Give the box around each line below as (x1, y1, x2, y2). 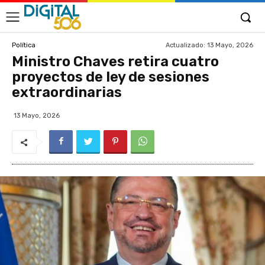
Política (12, 41, 35, 49)
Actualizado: (166, 41, 205, 49)
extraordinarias (12, 84, 122, 101)
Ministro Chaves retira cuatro (12, 53, 219, 70)
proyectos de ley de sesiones (12, 69, 209, 85)
